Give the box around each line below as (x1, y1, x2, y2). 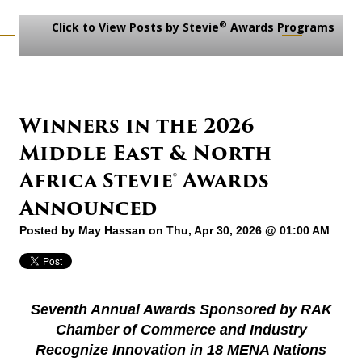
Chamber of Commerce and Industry (55, 322, 307, 339)
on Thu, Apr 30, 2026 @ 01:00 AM (145, 224, 330, 238)
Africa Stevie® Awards (19, 166, 269, 196)
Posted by (19, 224, 78, 238)
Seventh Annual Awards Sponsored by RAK (30, 301, 332, 318)
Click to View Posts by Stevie (48, 19, 219, 36)
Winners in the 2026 (19, 111, 255, 141)
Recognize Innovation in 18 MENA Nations (36, 342, 326, 359)
